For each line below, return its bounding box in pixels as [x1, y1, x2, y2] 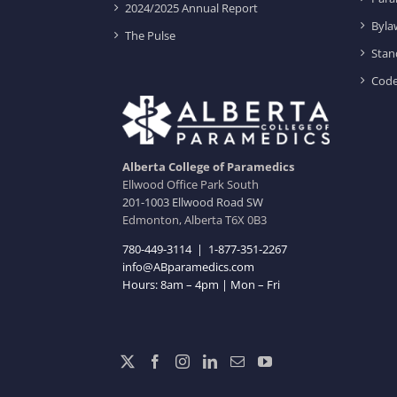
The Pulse [125, 27, 176, 43]
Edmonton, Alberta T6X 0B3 [122, 212, 268, 229]
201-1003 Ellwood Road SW [122, 194, 264, 211]
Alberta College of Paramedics [122, 159, 295, 175]
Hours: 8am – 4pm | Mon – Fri [122, 276, 281, 293]
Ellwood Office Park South [122, 176, 260, 193]
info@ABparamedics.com [122, 259, 255, 276]
